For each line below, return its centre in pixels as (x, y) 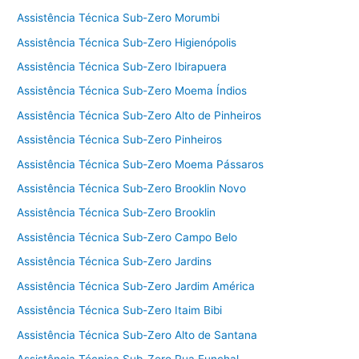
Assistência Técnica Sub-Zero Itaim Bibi (120, 311)
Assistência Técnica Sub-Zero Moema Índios (132, 91)
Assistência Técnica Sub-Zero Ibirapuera (122, 67)
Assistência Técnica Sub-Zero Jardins (115, 262)
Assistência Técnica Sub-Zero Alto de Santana (137, 335)
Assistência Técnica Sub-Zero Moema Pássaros (141, 164)
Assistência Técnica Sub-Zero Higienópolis (127, 42)
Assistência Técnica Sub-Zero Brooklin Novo (132, 189)
